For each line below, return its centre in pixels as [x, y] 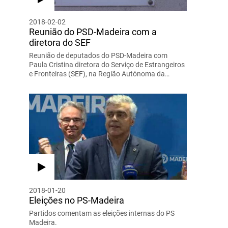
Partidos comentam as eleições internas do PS [102, 213]
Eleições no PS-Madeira [76, 200]
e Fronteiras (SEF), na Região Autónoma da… [99, 74]
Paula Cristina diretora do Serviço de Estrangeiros [107, 64]
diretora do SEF [60, 42]
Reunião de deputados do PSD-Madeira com [98, 55]
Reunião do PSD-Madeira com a [93, 32]
